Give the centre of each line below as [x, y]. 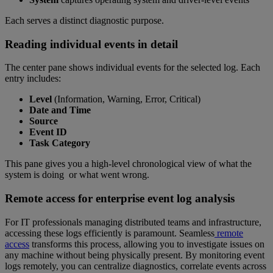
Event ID [48, 132]
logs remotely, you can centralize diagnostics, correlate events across [136, 266]
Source [44, 121]
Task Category [60, 143]
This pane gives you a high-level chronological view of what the [128, 164]
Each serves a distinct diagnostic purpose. [84, 20]
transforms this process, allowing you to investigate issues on [147, 244]
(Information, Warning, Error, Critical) [127, 99]
